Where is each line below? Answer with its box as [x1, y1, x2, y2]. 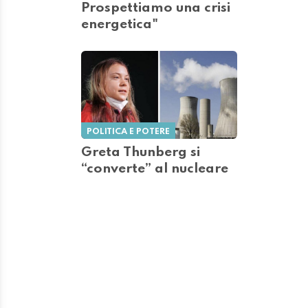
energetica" [81, 18, 158, 32]
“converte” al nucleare [81, 162, 228, 176]
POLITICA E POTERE [87, 126, 170, 136]
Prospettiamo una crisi [81, 1, 230, 16]
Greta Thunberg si [81, 145, 200, 159]
